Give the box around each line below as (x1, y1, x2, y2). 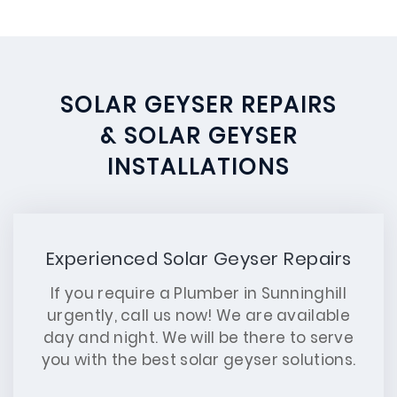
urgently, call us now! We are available (47, 305, 350, 326)
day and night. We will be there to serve (43, 327, 354, 348)
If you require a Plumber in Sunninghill (51, 283, 346, 304)
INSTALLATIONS (107, 152, 290, 183)
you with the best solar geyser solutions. (41, 349, 356, 370)
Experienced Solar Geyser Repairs (45, 246, 352, 271)
